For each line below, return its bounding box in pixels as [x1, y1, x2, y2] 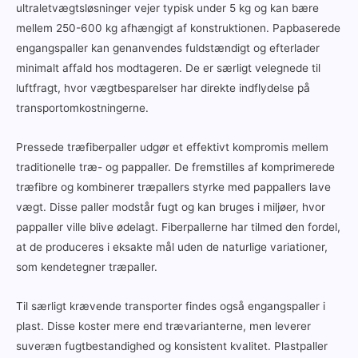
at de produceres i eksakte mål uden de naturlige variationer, [16, 241, 328, 254]
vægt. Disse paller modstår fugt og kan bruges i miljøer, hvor [16, 201, 325, 214]
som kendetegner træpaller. [16, 261, 157, 274]
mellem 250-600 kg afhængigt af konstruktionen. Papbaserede [16, 22, 340, 35]
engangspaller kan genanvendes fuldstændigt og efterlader [16, 42, 320, 55]
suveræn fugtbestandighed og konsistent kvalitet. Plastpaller [16, 340, 328, 353]
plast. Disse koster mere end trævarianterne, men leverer [16, 320, 311, 333]
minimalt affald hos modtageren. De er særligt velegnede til [16, 62, 320, 75]
